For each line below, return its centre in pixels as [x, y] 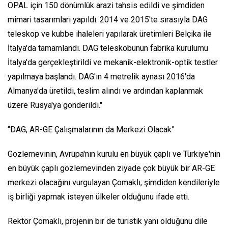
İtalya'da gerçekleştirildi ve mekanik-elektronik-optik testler [113, 63]
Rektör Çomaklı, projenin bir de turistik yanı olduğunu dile [108, 221]
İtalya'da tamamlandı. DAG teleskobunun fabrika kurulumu [108, 48]
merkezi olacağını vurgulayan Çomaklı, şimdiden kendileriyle [114, 183]
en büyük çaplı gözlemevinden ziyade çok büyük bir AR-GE [111, 168]
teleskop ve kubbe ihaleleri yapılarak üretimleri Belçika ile [110, 34]
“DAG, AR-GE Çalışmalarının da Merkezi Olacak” [91, 130]
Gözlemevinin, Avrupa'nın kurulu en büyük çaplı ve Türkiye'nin [114, 154]
